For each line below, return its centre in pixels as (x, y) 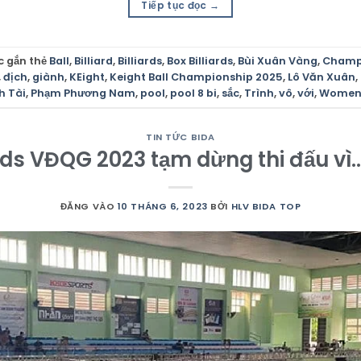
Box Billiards (200, 60)
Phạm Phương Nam (83, 93)
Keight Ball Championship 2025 (196, 77)
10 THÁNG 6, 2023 (162, 206)
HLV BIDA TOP (266, 206)
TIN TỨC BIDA (180, 137)
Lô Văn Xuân (322, 77)
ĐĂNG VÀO (89, 206)
